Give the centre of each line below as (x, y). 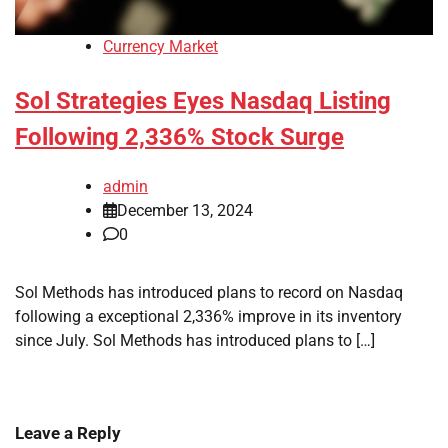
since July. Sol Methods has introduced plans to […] (195, 341)
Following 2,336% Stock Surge (179, 137)
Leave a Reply (68, 433)
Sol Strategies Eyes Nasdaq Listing (203, 101)
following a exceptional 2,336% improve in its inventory (208, 317)
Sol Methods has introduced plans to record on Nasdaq (209, 293)
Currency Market (160, 47)
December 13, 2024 (185, 211)
